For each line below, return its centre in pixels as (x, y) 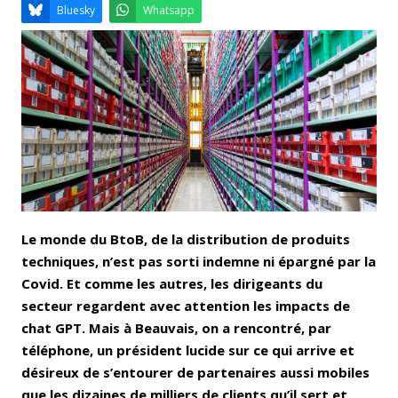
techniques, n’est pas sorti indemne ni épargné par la (199, 261)
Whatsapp (211, 112)
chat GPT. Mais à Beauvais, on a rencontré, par (176, 327)
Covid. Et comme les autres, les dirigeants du (172, 283)
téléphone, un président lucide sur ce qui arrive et (188, 350)
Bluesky (95, 112)
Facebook (191, 71)
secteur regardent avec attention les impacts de (186, 305)
